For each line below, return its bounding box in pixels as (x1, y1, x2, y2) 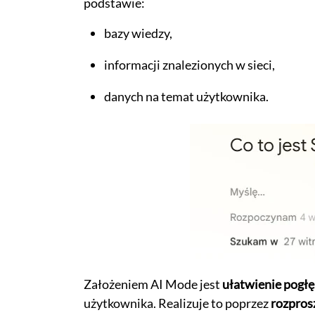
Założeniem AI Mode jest (83, 276, 222, 292)
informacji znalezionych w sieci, (103, 57, 275, 73)
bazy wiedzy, (103, 25, 172, 41)
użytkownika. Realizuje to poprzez (83, 295, 271, 311)
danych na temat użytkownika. (103, 89, 269, 105)
